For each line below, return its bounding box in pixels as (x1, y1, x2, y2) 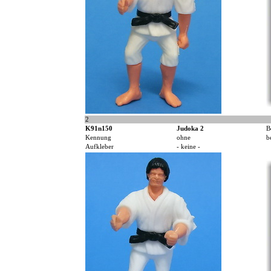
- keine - (176, 143, 200, 151)
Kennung (85, 134, 111, 142)
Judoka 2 (176, 125, 204, 132)
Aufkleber (85, 143, 114, 151)
